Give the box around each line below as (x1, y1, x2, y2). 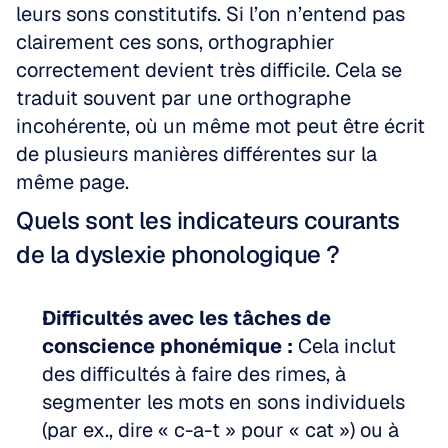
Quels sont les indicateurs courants (16, 205, 400, 236)
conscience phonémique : (42, 333, 293, 359)
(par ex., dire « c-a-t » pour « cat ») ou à (42, 417, 399, 443)
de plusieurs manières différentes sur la (16, 141, 377, 167)
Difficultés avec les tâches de (42, 305, 331, 331)
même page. (16, 169, 129, 195)
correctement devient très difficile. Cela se (16, 57, 402, 83)
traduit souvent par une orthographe (16, 85, 351, 111)
